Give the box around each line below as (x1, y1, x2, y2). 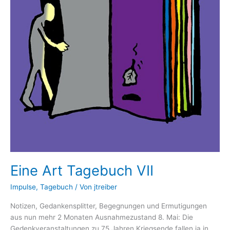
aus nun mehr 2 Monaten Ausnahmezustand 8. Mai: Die (10, 213, 193, 222)
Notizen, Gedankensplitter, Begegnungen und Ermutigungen (10, 202, 207, 210)
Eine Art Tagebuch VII (10, 162, 154, 180)
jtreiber (94, 182, 117, 191)
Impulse (10, 182, 36, 191)
